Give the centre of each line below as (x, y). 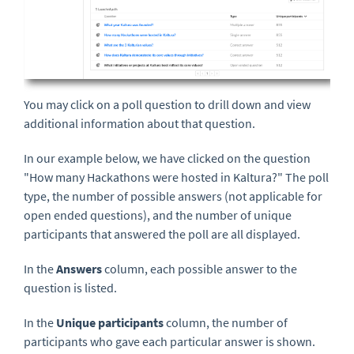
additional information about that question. (141, 123)
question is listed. (72, 287)
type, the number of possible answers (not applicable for (173, 196)
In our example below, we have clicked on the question (167, 158)
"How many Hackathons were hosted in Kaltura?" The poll (176, 177)
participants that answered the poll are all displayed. (163, 233)
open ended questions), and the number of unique (158, 215)
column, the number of (227, 322)
